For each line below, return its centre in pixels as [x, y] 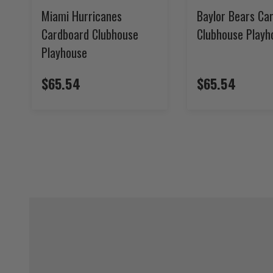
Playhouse [64, 52]
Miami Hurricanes [82, 16]
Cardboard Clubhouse [90, 34]
